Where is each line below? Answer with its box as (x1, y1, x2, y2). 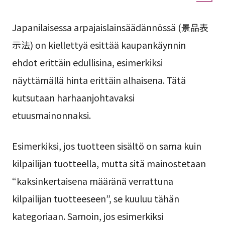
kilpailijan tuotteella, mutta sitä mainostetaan (12, 157, 206, 170)
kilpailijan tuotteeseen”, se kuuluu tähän (12, 192, 179, 205)
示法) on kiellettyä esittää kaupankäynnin (12, 38, 186, 51)
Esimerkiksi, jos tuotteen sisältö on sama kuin (12, 139, 201, 153)
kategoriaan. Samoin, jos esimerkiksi (12, 209, 163, 223)
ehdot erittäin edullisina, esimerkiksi (12, 55, 163, 69)
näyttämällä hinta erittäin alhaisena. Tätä (12, 73, 186, 86)
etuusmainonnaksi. (12, 108, 91, 122)
